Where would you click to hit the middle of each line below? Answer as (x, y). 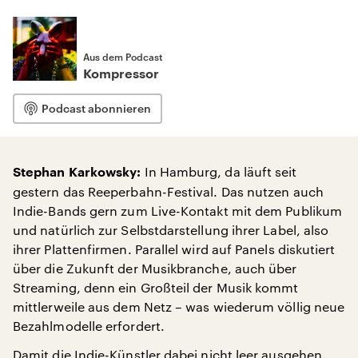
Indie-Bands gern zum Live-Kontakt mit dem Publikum (177, 211)
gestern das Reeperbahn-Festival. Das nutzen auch (168, 191)
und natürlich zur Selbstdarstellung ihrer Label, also (171, 230)
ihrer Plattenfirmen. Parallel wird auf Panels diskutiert (174, 249)
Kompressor (121, 74)
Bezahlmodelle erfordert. (89, 326)
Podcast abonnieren (96, 108)
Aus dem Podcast (123, 57)
